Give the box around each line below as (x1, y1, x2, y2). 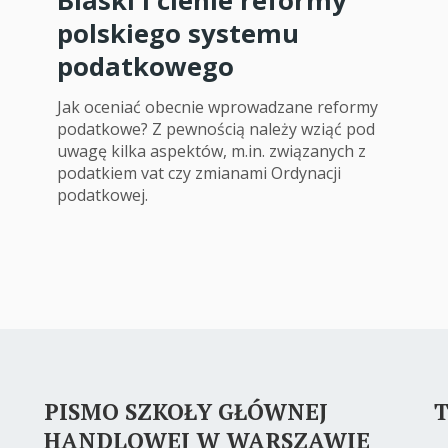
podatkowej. (57, 183, 148, 206)
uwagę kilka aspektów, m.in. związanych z (57, 139, 366, 162)
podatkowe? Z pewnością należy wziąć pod (57, 117, 375, 140)
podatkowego (57, 48, 234, 84)
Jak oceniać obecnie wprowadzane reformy (57, 95, 378, 118)
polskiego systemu (57, 15, 299, 51)
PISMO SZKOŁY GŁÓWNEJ (44, 396, 328, 426)
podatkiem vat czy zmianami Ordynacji (57, 161, 341, 184)
